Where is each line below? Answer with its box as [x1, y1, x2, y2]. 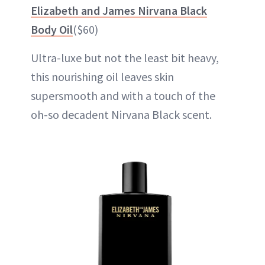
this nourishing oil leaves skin [31, 69, 174, 84]
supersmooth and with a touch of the [31, 88, 215, 103]
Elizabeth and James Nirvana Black [31, 3, 207, 18]
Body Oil [31, 22, 73, 37]
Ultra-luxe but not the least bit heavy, [31, 50, 219, 65]
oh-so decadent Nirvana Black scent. [31, 107, 212, 122]
